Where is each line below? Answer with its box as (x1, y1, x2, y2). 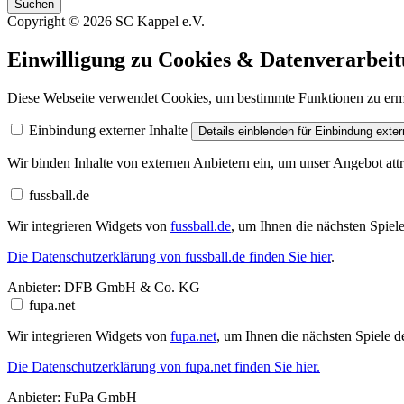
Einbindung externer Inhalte (29, 122, 188, 138)
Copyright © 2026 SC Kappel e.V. (7, 14, 205, 30)
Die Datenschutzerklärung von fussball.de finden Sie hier (7, 248, 331, 264)
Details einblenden (198, 124, 294, 138)
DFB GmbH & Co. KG (60, 279, 200, 295)
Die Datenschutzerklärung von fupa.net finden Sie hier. (7, 358, 320, 374)
